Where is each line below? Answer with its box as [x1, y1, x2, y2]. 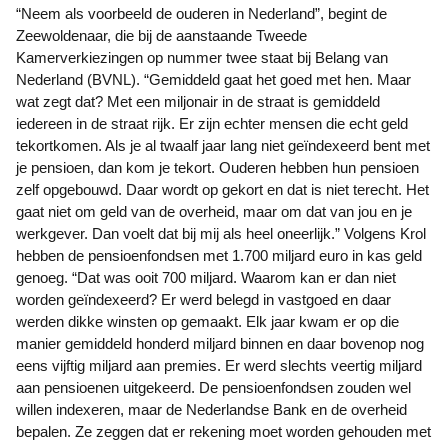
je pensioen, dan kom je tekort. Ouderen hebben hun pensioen [16, 159, 419, 176]
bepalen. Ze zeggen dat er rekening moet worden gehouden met [16, 423, 431, 440]
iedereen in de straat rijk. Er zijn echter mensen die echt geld [16, 115, 408, 132]
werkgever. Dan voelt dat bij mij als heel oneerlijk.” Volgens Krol [16, 225, 426, 242]
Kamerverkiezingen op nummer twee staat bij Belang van [16, 49, 388, 66]
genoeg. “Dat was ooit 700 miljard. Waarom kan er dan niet [16, 269, 396, 286]
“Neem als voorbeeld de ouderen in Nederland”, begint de [16, 5, 387, 22]
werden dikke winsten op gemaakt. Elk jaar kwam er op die [16, 313, 399, 330]
